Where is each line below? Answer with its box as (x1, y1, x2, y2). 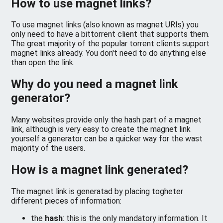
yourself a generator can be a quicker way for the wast (11, 134, 203, 144)
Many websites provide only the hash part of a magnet (11, 115, 202, 125)
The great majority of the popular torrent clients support (11, 39, 210, 49)
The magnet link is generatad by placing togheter (11, 187, 184, 197)
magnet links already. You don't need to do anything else (11, 48, 207, 58)
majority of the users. (11, 143, 86, 153)
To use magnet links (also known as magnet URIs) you (11, 20, 199, 30)
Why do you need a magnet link (11, 77, 179, 92)
